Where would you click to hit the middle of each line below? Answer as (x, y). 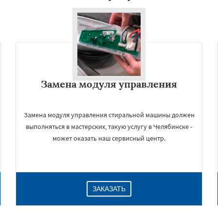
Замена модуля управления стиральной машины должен (109, 115)
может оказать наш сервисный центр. (109, 138)
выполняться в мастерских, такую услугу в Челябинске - (109, 127)
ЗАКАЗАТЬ (109, 189)
